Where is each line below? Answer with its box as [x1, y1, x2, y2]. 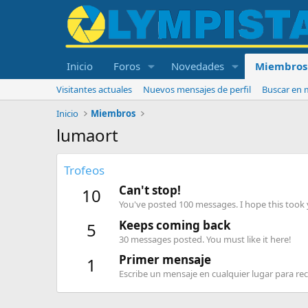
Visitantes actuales [56, 83, 132, 96]
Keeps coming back [119, 217, 231, 233]
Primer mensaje [119, 251, 211, 267]
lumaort [56, 124, 118, 146]
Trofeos [64, 162, 104, 178]
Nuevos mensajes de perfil [143, 83, 251, 96]
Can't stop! [119, 182, 181, 199]
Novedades [170, 59, 224, 73]
